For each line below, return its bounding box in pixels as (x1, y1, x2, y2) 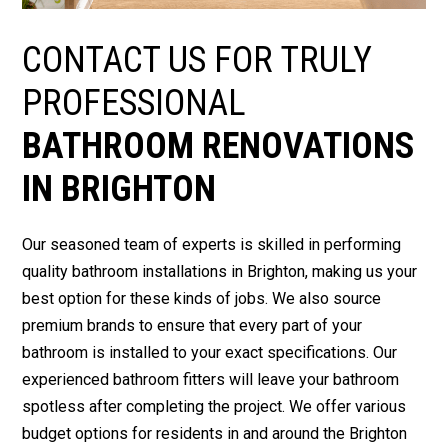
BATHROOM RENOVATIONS (22, 125, 416, 168)
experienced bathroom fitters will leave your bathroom (22, 370, 400, 390)
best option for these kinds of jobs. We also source (22, 289, 382, 309)
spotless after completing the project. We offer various (22, 397, 407, 417)
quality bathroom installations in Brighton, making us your (22, 262, 418, 282)
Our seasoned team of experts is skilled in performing (22, 235, 402, 255)
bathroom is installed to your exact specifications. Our (22, 343, 398, 363)
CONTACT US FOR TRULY (22, 39, 373, 82)
